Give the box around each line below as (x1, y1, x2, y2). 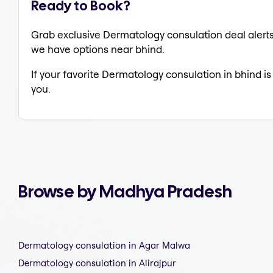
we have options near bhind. (31, 43, 165, 55)
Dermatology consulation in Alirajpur (18, 257, 176, 269)
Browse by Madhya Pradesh (18, 180, 232, 203)
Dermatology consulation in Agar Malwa (18, 239, 190, 252)
